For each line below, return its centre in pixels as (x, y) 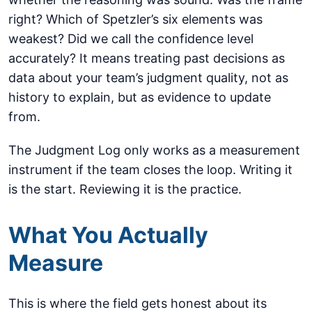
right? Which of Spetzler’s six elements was (135, 19)
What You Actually (108, 235)
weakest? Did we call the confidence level (131, 39)
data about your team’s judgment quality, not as (148, 78)
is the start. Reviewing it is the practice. (125, 189)
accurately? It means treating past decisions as (147, 58)
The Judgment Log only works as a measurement (154, 150)
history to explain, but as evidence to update (140, 97)
